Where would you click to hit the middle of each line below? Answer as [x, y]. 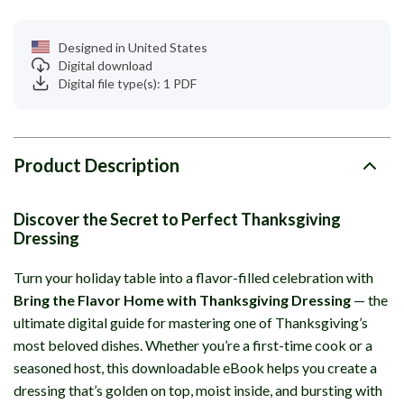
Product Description [96, 165]
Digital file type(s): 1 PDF [128, 83]
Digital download [106, 65]
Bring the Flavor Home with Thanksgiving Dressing [182, 300]
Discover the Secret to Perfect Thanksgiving [177, 219]
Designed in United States [133, 47]
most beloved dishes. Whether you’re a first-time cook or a [193, 345]
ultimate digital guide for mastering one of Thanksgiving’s [191, 322]
